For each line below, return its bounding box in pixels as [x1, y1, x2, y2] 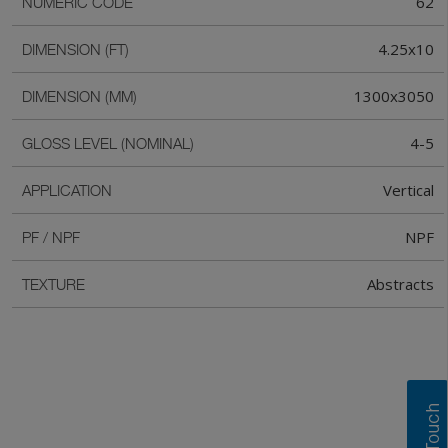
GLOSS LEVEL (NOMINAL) [22, 134, 194, 152]
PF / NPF [22, 228, 80, 246]
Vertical [383, 180, 434, 200]
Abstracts [367, 274, 434, 294]
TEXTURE [22, 275, 85, 293]
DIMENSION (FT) [22, 40, 129, 58]
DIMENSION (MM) [22, 87, 137, 105]
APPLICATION [22, 181, 112, 199]
